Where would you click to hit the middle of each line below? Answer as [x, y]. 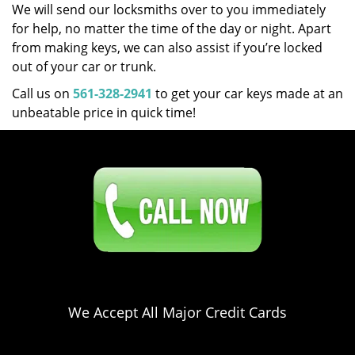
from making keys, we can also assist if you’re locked [167, 48]
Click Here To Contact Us [177, 149]
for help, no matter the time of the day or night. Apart [172, 29]
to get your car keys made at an [248, 94]
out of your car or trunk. [87, 67]
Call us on [42, 94]
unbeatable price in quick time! [105, 113]
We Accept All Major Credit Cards [177, 312]
